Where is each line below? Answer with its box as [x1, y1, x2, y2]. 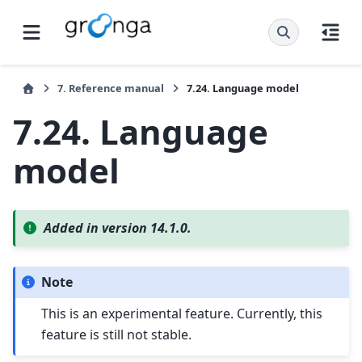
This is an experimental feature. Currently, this [41, 305, 323, 323]
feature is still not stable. [41, 326, 192, 344]
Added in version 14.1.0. [44, 219, 192, 238]
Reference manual [69, 81, 164, 95]
